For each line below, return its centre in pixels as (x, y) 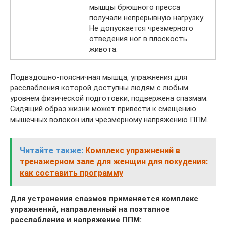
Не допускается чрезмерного (141, 28)
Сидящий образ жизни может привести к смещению (103, 109)
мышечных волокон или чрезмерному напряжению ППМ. (109, 120)
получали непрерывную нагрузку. (147, 18)
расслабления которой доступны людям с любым (99, 88)
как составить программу (71, 173)
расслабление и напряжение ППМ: (76, 220)
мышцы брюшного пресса (135, 7)
